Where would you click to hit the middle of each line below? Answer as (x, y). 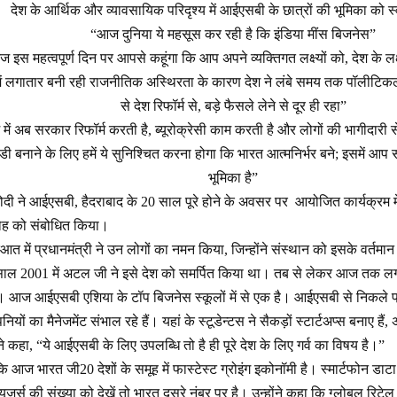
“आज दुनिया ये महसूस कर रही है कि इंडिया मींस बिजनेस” (233, 35)
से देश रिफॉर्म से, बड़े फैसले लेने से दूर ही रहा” (233, 106)
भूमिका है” (233, 178)
